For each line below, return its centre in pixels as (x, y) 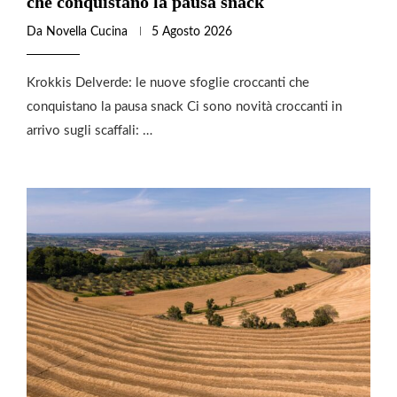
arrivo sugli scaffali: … (90, 131)
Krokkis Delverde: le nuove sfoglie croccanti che (168, 83)
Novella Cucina (87, 32)
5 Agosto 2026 (192, 32)
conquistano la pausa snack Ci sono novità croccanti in (184, 107)
